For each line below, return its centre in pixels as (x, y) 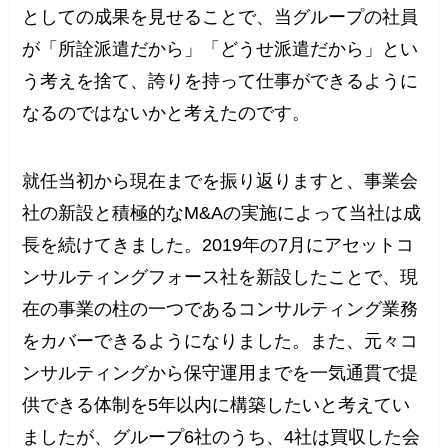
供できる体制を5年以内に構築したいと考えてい (216, 404)
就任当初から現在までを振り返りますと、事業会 (220, 180)
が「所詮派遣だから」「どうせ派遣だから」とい (220, 48)
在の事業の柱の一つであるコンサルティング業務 (220, 308)
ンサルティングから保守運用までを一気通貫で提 (220, 372)
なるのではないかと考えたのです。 (166, 112)
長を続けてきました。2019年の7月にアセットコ (218, 244)
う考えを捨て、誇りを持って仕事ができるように (220, 80)
